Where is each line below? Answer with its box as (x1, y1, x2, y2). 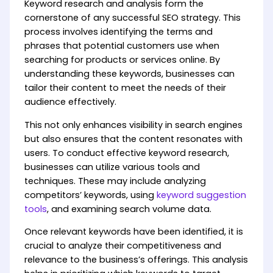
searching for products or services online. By (24, 53, 220, 66)
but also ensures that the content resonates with (24, 132, 243, 145)
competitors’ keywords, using (24, 188, 157, 201)
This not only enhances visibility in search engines (24, 118, 243, 131)
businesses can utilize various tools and (24, 160, 200, 173)
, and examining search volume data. (46, 202, 211, 215)
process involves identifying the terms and (24, 25, 213, 38)
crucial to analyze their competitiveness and (24, 239, 221, 252)
